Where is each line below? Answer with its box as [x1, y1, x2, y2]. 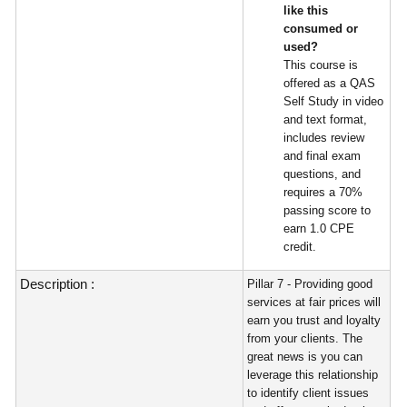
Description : [20, 276, 95, 292]
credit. [283, 240, 317, 253]
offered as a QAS [283, 76, 376, 90]
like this [283, 4, 329, 17]
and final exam [283, 149, 362, 163]
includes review [283, 131, 365, 144]
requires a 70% [283, 185, 363, 199]
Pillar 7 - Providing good [247, 277, 373, 291]
